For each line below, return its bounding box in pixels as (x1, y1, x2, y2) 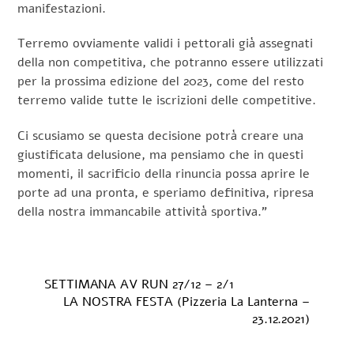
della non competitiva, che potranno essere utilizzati (17, 54, 324, 72)
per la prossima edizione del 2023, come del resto (17, 73, 305, 91)
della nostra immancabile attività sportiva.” (17, 203, 268, 221)
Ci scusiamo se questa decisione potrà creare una (17, 127, 304, 145)
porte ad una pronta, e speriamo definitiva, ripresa (17, 184, 314, 202)
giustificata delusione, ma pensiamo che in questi (17, 146, 304, 164)
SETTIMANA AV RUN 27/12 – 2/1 (44, 276, 234, 293)
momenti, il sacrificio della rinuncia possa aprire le (17, 165, 311, 183)
